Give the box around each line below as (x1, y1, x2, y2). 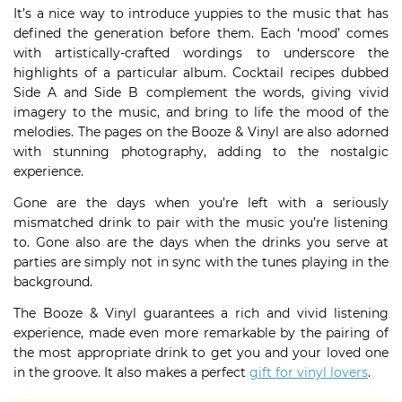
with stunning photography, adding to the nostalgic (13, 144, 389, 160)
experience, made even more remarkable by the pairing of (13, 325, 389, 341)
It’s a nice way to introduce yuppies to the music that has (13, 5, 389, 22)
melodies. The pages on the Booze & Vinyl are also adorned (13, 124, 389, 140)
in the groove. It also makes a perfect (13, 364, 249, 380)
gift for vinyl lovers (249, 364, 368, 380)
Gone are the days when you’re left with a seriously (13, 195, 389, 211)
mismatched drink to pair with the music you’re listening (13, 214, 389, 231)
